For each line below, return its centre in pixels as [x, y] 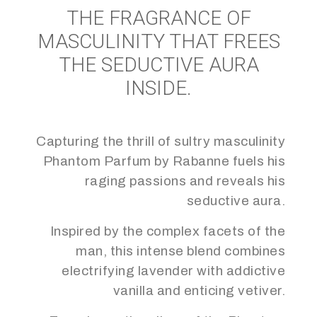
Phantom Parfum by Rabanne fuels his [164, 161]
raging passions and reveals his [185, 181]
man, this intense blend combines [180, 251]
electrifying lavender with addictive [173, 271]
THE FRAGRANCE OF [158, 18]
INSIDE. [158, 88]
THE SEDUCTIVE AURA [158, 65]
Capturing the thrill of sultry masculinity [161, 142]
